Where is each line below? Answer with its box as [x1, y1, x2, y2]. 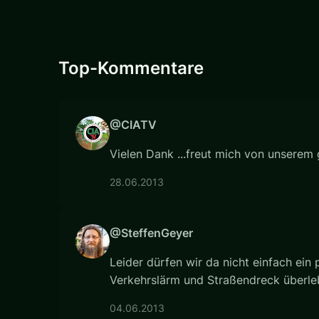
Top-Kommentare [58, 57, 204, 78]
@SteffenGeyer [110, 225, 193, 240]
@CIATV [110, 117, 157, 132]
